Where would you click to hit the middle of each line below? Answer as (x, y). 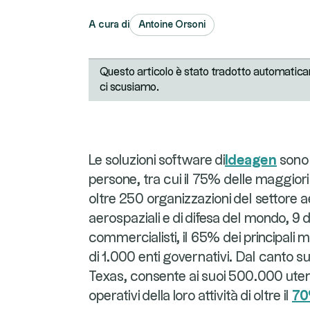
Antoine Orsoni (172, 25)
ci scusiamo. (129, 88)
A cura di (109, 25)
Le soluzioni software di (157, 161)
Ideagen (251, 161)
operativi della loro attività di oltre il (190, 296)
